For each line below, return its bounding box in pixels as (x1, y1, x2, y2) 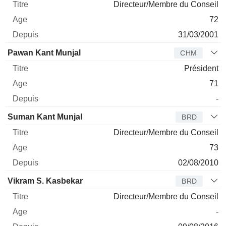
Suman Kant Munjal (8, 112, 82, 121)
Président (184, 64, 218, 73)
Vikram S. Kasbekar (8, 176, 83, 185)
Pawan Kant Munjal (8, 48, 81, 57)
